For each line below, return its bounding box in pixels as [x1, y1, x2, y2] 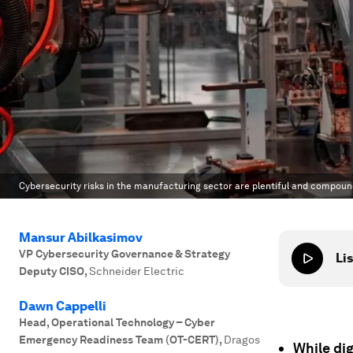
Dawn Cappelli [19, 299, 106, 314]
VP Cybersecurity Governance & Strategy [19, 247, 230, 260]
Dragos [224, 333, 260, 346]
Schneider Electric [89, 265, 184, 277]
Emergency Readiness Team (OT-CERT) [19, 333, 219, 346]
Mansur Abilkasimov [19, 230, 143, 245]
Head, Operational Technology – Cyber [19, 316, 215, 329]
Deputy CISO [19, 265, 84, 277]
